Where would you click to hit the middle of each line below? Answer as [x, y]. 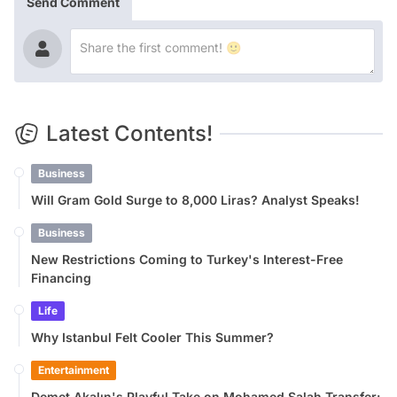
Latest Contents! [129, 134]
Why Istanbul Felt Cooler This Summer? [152, 338]
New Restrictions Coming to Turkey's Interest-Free [187, 260]
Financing [61, 278]
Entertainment [74, 370]
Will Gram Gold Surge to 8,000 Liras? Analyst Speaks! [195, 200]
